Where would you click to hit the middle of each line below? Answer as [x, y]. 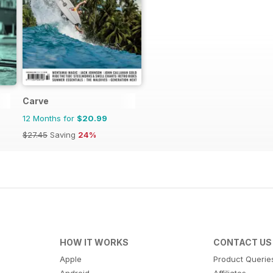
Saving [63, 134]
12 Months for [50, 118]
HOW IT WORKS [94, 242]
